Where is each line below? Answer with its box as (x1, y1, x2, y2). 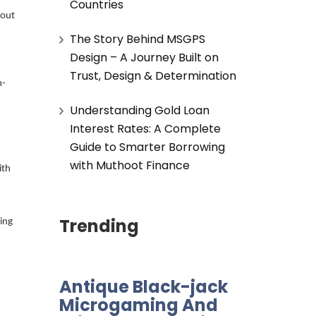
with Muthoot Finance (69, 157, 190, 174)
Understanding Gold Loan (69, 102, 209, 119)
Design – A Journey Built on (69, 49, 219, 66)
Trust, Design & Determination (69, 67, 236, 84)
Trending (59, 214, 139, 238)
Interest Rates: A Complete (69, 120, 221, 137)
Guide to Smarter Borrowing (69, 138, 225, 155)
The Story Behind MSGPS (69, 30, 205, 47)
